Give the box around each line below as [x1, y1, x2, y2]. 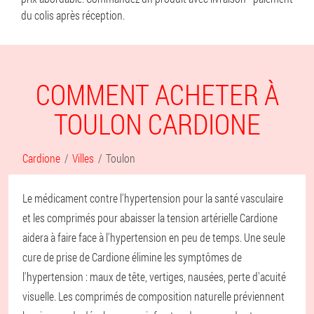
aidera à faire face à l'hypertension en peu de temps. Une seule [22, 230, 285, 245]
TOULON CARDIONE [53, 105, 261, 142]
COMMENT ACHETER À [35, 76, 279, 113]
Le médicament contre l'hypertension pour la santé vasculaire [22, 191, 283, 205]
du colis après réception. [21, 8, 125, 22]
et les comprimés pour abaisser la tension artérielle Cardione [22, 210, 278, 225]
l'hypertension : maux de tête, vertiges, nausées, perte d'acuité [22, 269, 286, 284]
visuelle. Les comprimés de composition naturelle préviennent [22, 289, 285, 303]
